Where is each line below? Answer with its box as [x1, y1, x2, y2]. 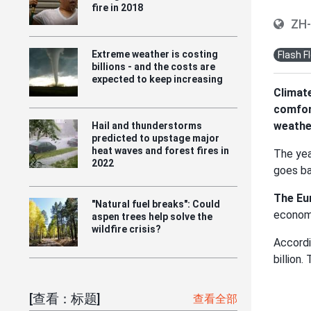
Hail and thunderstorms [92, 119, 202, 131]
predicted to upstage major [92, 132, 219, 144]
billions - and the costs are [92, 60, 215, 72]
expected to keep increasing [92, 73, 223, 85]
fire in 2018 [92, 1, 143, 13]
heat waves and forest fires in [92, 144, 229, 156]
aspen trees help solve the [92, 210, 212, 222]
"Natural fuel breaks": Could [92, 198, 220, 210]
